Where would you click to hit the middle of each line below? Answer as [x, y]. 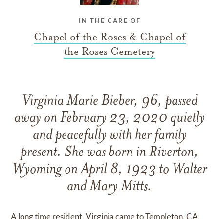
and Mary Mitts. [109, 187]
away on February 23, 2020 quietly [109, 118]
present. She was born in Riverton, [109, 153]
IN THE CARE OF [109, 20]
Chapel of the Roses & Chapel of [109, 36]
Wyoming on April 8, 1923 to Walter [109, 170]
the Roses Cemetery [109, 51]
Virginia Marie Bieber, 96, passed [109, 101]
